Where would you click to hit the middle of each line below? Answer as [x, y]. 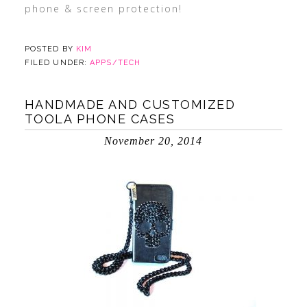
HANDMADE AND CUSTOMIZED [130, 105]
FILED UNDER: [57, 63]
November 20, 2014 [153, 141]
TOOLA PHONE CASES [100, 119]
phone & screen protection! [103, 9]
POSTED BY [50, 49]
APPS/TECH [115, 63]
